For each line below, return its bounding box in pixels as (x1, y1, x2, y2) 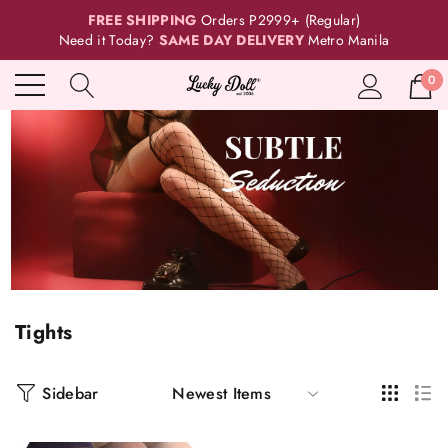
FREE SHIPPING (87, 10, 197, 30)
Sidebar (42, 382, 99, 405)
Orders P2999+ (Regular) (196, 10, 361, 30)
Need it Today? (58, 30, 159, 50)
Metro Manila (304, 30, 390, 50)
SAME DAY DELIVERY (158, 30, 305, 50)
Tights (15, 318, 73, 347)
